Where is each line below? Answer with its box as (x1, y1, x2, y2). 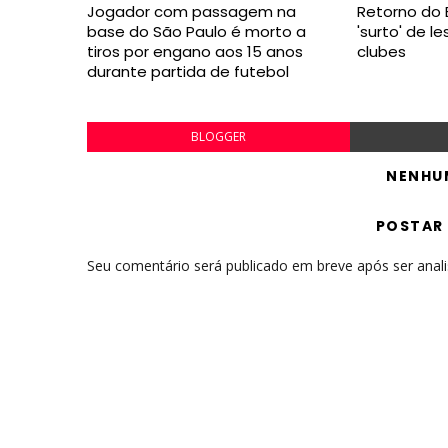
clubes (357, 41, 407, 62)
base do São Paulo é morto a (87, 21, 306, 42)
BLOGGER (190, 128, 246, 145)
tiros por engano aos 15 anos (87, 41, 303, 62)
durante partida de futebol (87, 61, 289, 82)
